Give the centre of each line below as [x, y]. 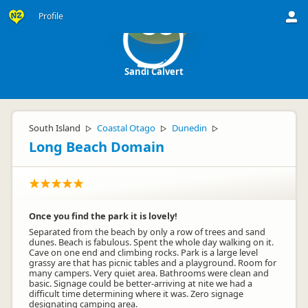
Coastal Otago [126, 128]
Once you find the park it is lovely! [103, 216]
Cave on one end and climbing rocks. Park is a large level [143, 252]
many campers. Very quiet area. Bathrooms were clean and [149, 273]
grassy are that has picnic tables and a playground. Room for [153, 263]
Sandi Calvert [154, 71]
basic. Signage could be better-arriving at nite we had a [141, 283]
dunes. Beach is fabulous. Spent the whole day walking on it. [151, 242]
